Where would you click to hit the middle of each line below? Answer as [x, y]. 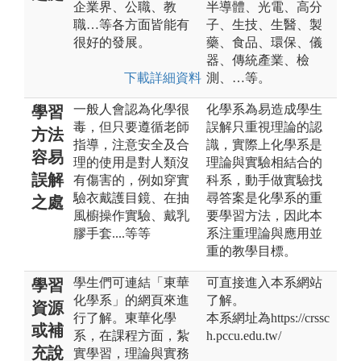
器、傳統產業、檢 [258, 60]
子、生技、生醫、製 [264, 24]
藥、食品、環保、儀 [264, 42]
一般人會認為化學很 [131, 109]
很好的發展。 [112, 42]
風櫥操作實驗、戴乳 [131, 215]
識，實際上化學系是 [264, 144]
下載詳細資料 [163, 77]
